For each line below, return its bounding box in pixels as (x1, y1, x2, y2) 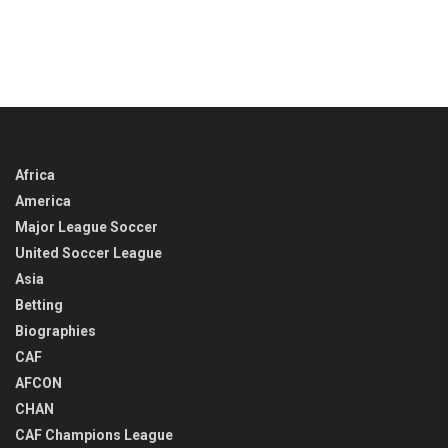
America (15, 193, 71, 210)
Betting (15, 297, 63, 314)
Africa (15, 167, 55, 184)
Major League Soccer (15, 219, 158, 236)
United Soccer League (15, 245, 162, 262)
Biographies (15, 323, 96, 340)
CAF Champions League (15, 427, 173, 444)
